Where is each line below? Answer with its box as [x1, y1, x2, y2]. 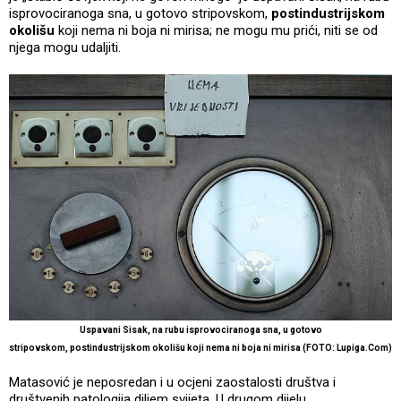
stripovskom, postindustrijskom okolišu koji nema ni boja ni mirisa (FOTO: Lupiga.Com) [9, 342, 392, 353]
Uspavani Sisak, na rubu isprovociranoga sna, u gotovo [79, 324, 322, 335]
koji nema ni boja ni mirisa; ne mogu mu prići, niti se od [55, 21, 378, 38]
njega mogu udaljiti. [9, 38, 124, 55]
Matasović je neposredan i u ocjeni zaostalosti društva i [9, 373, 336, 390]
